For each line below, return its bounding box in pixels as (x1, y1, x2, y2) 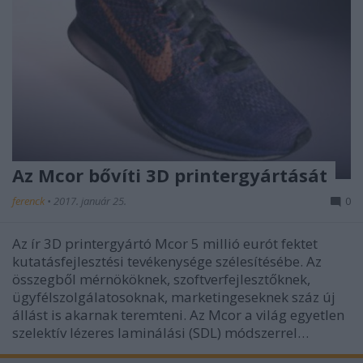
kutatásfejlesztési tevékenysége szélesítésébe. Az (12, 252, 322, 271)
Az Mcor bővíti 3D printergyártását (12, 163, 327, 187)
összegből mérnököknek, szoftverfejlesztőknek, (12, 270, 310, 288)
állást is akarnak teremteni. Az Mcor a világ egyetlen (12, 305, 344, 324)
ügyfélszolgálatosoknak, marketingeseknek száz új (12, 288, 335, 306)
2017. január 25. (53, 194, 126, 208)
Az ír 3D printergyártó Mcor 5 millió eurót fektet (12, 234, 318, 253)
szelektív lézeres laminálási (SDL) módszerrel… (12, 323, 309, 342)
